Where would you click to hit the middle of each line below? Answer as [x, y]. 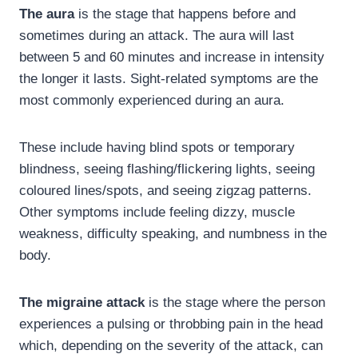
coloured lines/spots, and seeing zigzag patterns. [165, 190]
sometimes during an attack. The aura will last [157, 35]
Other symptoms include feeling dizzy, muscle [157, 212]
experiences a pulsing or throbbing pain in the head [171, 324]
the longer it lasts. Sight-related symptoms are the [169, 78]
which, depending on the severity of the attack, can [171, 345]
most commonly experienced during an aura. [154, 100]
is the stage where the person [235, 302]
